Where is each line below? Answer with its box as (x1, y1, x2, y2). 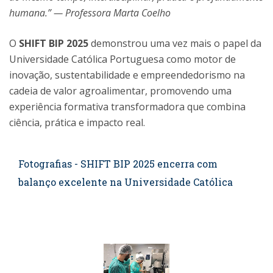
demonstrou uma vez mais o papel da (88, 37, 261, 50)
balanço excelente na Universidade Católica (18, 175, 233, 188)
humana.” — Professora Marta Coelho (9, 6, 171, 19)
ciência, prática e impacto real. (9, 116, 145, 129)
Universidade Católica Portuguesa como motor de (9, 52, 236, 66)
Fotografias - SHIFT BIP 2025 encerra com (18, 157, 218, 170)
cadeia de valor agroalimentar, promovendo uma (9, 84, 232, 97)
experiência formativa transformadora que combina (9, 100, 246, 113)
